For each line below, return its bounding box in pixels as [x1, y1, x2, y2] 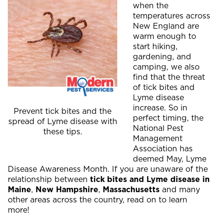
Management [133, 133, 182, 144]
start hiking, [133, 41, 178, 52]
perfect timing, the [133, 112, 203, 123]
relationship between [8, 174, 90, 184]
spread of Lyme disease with [8, 115, 117, 127]
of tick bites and [133, 82, 195, 92]
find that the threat [133, 72, 205, 82]
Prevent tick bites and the [14, 105, 111, 116]
